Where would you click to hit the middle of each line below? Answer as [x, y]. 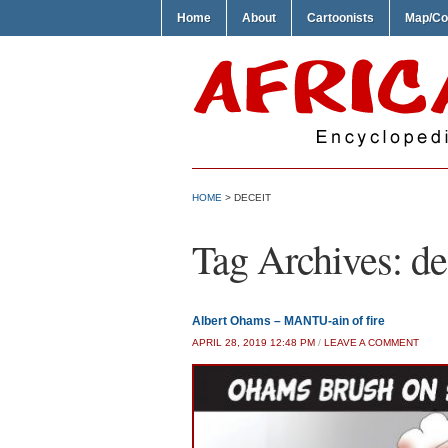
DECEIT [252, 197]
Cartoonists [340, 18]
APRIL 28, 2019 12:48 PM [253, 342]
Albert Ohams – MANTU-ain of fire [288, 321]
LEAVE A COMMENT [371, 342]
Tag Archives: [301, 258]
